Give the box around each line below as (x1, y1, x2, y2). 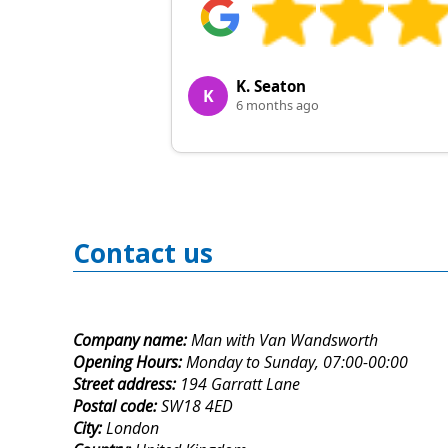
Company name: (73, 328, 191, 351)
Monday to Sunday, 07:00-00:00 (186, 350, 408, 373)
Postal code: (73, 394, 161, 417)
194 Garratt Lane (180, 372, 300, 395)
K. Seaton (236, 75, 306, 96)
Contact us (73, 235, 213, 272)
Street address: (73, 372, 180, 395)
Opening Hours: (73, 350, 186, 373)
